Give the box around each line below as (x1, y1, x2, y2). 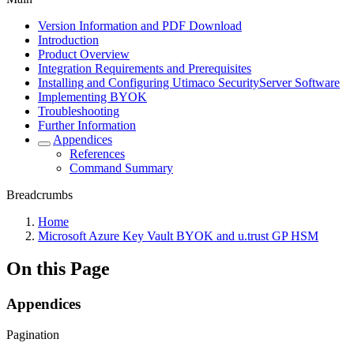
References (70, 146, 125, 160)
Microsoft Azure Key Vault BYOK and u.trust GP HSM (38, 228, 318, 243)
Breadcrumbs (6, 187, 73, 201)
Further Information (38, 118, 136, 132)
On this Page (6, 258, 110, 280)
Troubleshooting (38, 104, 119, 118)
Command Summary (70, 160, 173, 175)
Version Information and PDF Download (38, 18, 242, 32)
